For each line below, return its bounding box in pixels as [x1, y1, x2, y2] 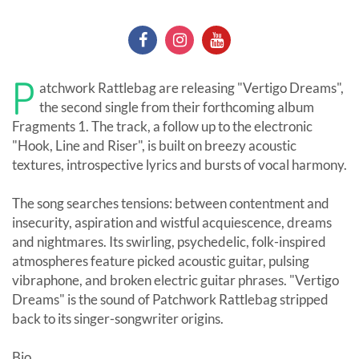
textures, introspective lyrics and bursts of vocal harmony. [12, 156, 347, 174]
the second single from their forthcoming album [39, 99, 314, 116]
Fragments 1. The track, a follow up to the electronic [12, 118, 313, 135]
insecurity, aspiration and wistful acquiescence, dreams [12, 214, 332, 232]
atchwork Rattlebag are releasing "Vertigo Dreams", [39, 79, 344, 97]
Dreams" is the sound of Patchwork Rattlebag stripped [12, 291, 329, 309]
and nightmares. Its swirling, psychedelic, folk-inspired [12, 233, 326, 251]
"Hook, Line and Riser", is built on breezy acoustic [12, 137, 296, 155]
